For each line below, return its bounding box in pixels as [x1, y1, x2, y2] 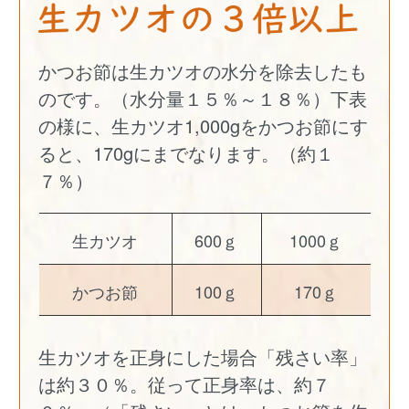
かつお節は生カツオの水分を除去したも [38, 58, 368, 85]
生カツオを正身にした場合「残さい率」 [38, 343, 368, 371]
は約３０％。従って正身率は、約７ [38, 371, 331, 398]
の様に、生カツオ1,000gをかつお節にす [38, 112, 369, 140]
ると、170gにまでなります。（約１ [38, 140, 335, 167]
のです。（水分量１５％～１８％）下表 [38, 85, 368, 112]
